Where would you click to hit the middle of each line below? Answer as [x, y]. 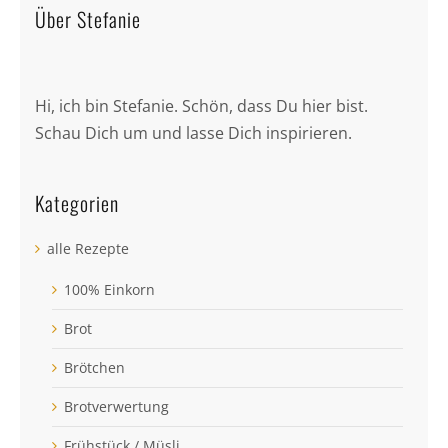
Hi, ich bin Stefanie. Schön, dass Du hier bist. [201, 105]
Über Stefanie [87, 18]
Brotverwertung [116, 406]
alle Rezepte [87, 248]
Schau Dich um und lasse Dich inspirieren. [193, 132]
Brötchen [94, 367]
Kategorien [76, 202]
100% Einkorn [109, 289]
